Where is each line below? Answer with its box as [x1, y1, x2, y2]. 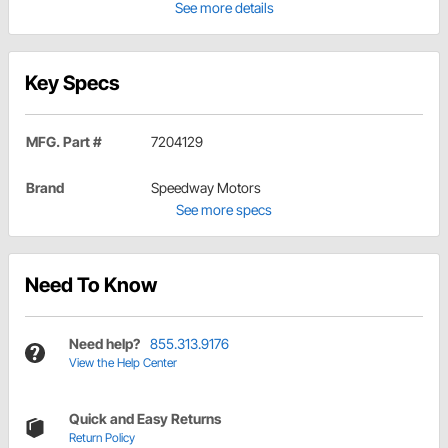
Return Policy [69, 430, 135, 446]
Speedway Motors [151, 179, 261, 197]
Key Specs [25, 71, 120, 96]
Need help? [69, 335, 140, 353]
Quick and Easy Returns [69, 410, 221, 428]
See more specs [176, 201, 272, 219]
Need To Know [25, 273, 157, 298]
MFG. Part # [26, 133, 102, 151]
